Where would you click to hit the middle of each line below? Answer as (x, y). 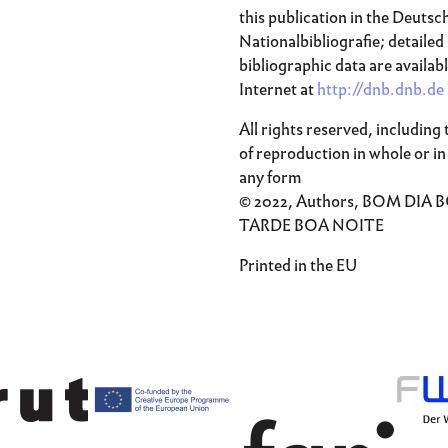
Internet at (278, 89)
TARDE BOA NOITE (311, 225)
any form (270, 177)
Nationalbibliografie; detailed (341, 41)
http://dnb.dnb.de (380, 89)
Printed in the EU (298, 265)
